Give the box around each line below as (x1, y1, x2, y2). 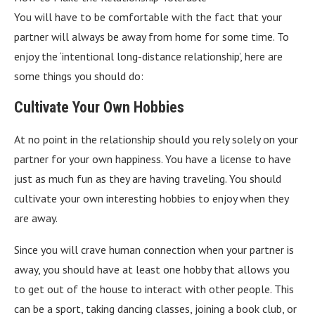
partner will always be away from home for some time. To (14, 29, 289, 44)
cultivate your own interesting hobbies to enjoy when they (14, 191, 288, 205)
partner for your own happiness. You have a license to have (14, 151, 291, 166)
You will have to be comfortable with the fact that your (14, 9, 282, 24)
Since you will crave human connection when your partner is (14, 242, 294, 257)
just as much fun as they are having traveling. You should (14, 171, 281, 186)
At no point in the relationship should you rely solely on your (14, 131, 298, 146)
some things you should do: (14, 68, 143, 83)
